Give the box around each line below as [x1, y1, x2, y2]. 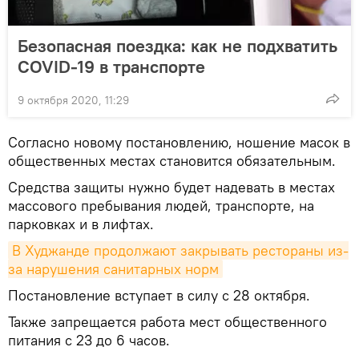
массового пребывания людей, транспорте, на [8, 196, 314, 215]
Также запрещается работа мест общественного [8, 312, 327, 331]
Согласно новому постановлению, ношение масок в [8, 132, 350, 151]
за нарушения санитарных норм [8, 259, 219, 278]
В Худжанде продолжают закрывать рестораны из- [12, 240, 349, 260]
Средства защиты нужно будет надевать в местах [8, 177, 335, 196]
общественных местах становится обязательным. [8, 151, 336, 170]
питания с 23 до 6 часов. [8, 330, 170, 349]
